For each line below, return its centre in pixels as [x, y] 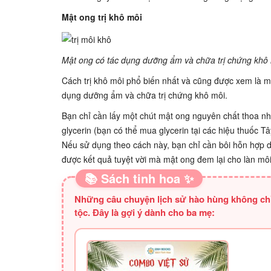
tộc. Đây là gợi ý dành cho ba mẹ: [145, 212]
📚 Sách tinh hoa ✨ [139, 178]
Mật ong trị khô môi [102, 17]
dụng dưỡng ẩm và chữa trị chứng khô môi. [145, 95]
